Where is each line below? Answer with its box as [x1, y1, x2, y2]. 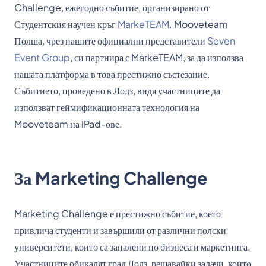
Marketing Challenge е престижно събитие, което [14, 207, 221, 220]
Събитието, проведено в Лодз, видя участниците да [14, 84, 220, 97]
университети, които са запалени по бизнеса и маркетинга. [14, 240, 251, 254]
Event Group [14, 50, 70, 64]
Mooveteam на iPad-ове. [14, 117, 122, 130]
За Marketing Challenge [14, 166, 208, 188]
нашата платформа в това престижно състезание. [14, 67, 210, 80]
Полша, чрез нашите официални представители [14, 34, 207, 47]
